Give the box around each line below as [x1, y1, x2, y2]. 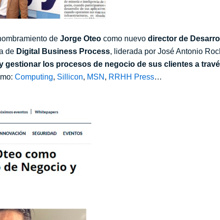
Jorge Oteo [60, 34, 101, 43]
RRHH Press [109, 73, 154, 82]
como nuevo [101, 34, 148, 43]
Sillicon [57, 73, 83, 82]
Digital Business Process [16, 47, 110, 56]
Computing [15, 73, 53, 82]
